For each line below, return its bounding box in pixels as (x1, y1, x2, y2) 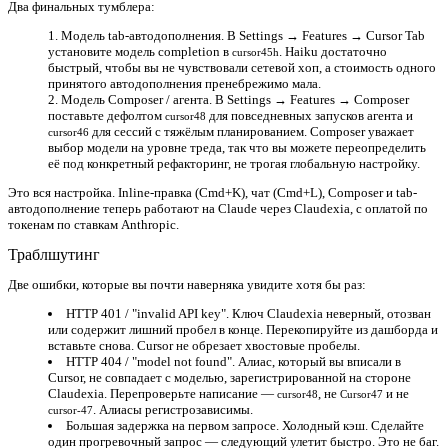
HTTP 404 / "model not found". (66, 353, 235, 369)
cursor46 (48, 125, 89, 138)
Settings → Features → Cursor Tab (239, 27, 425, 43)
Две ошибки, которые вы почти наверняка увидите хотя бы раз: (8, 276, 366, 292)
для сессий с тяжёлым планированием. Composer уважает (89, 123, 414, 139)
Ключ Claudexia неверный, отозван (229, 305, 431, 321)
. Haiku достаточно (279, 43, 387, 59)
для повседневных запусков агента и (206, 107, 413, 123)
